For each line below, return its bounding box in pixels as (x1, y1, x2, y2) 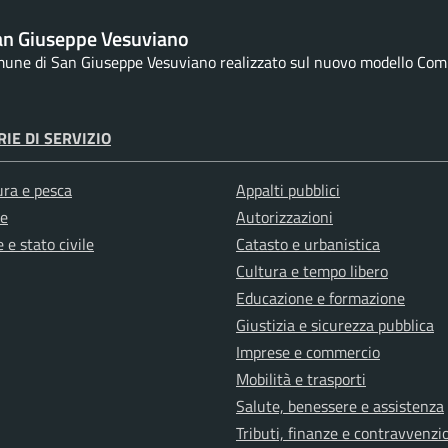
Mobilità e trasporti (236, 367, 366, 392)
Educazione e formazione (236, 286, 405, 311)
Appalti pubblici (236, 178, 340, 203)
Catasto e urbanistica (236, 232, 380, 257)
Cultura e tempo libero (236, 259, 388, 284)
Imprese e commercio (236, 340, 380, 365)
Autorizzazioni (236, 205, 333, 230)
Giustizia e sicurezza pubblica (236, 313, 434, 338)
